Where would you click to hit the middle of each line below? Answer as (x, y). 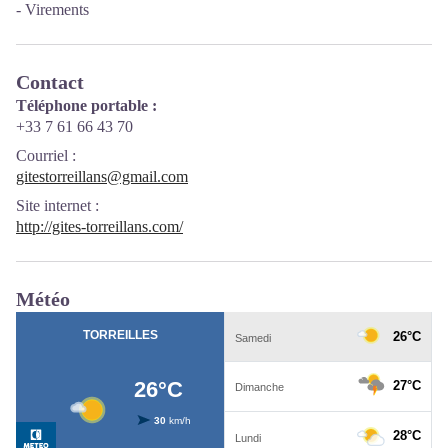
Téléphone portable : (86, 105)
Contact (50, 82)
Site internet (53, 205)
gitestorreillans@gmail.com (102, 176)
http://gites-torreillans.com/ (99, 226)
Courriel (42, 155)
